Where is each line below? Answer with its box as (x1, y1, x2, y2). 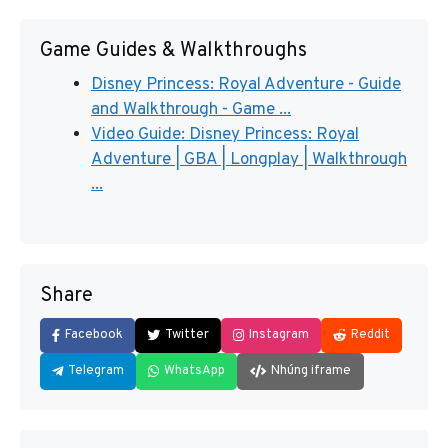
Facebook (65, 326, 123, 343)
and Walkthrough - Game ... (91, 99, 291, 122)
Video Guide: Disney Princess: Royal (91, 124, 359, 147)
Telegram (68, 362, 124, 379)
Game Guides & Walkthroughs (40, 38, 307, 65)
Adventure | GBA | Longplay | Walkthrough (91, 149, 407, 172)
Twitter (165, 326, 209, 343)
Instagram (249, 326, 309, 343)
